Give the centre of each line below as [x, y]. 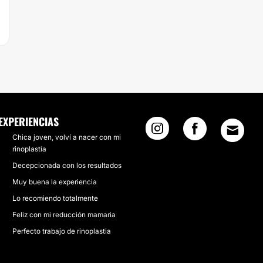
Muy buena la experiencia [54, 182]
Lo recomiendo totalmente [55, 198]
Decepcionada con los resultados [67, 165]
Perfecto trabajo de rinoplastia [61, 231]
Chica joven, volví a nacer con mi [66, 137]
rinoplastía [29, 149]
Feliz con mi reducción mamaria [64, 215]
